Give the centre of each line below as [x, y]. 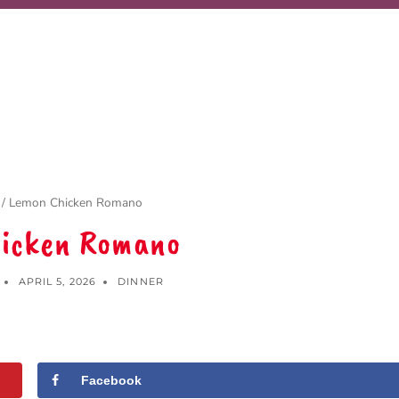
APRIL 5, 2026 [57, 282]
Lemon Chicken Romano [75, 202]
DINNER [141, 282]
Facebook [112, 381]
